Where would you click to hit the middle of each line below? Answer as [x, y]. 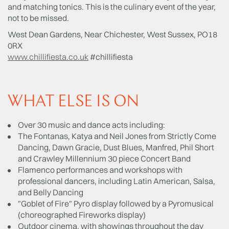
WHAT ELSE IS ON [74, 102]
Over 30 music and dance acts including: [91, 125]
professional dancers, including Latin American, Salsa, [117, 181]
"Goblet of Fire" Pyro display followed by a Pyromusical [116, 203]
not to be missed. [38, 18]
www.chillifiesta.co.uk [48, 57]
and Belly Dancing [51, 192]
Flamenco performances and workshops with [100, 170]
